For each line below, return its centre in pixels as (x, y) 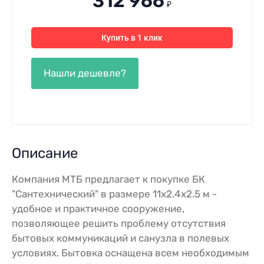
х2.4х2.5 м (185, 194)
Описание (45, 153)
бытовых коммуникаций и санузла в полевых (121, 238)
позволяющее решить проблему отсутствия (119, 223)
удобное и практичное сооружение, (98, 208)
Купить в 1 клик (132, 37)
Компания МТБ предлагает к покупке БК (108, 179)
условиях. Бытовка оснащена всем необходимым (131, 253)
